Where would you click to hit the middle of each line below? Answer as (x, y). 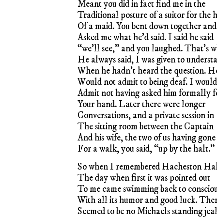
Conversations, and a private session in (146, 115)
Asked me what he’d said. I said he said (146, 37)
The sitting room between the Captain (146, 126)
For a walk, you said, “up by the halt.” (146, 149)
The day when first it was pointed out (144, 178)
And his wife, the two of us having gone (147, 138)
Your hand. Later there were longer (141, 104)
